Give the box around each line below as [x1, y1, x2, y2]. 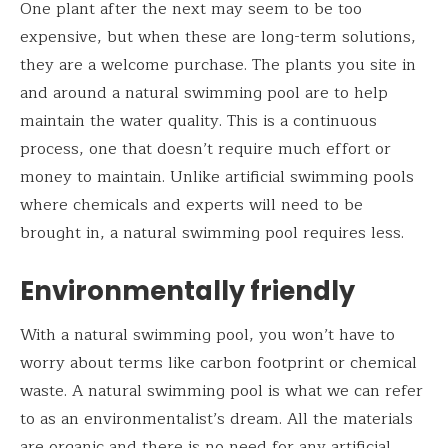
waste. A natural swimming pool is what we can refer [20, 377, 423, 404]
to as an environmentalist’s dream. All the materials [20, 405, 413, 432]
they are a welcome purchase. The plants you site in [20, 51, 416, 78]
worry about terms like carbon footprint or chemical [20, 349, 417, 376]
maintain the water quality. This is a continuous [20, 107, 377, 134]
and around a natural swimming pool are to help [20, 79, 388, 106]
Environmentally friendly [20, 272, 355, 309]
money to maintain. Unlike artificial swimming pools [20, 163, 414, 190]
